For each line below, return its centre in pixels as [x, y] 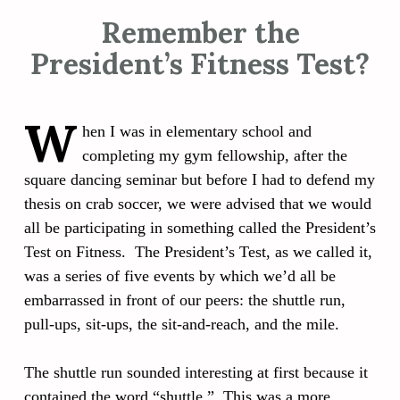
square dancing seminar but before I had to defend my [200, 179]
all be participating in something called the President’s [200, 227]
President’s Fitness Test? [200, 63]
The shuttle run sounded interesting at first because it [196, 372]
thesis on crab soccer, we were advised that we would [198, 203]
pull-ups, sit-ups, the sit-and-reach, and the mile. [182, 324]
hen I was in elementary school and [197, 131]
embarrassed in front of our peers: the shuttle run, [185, 300]
